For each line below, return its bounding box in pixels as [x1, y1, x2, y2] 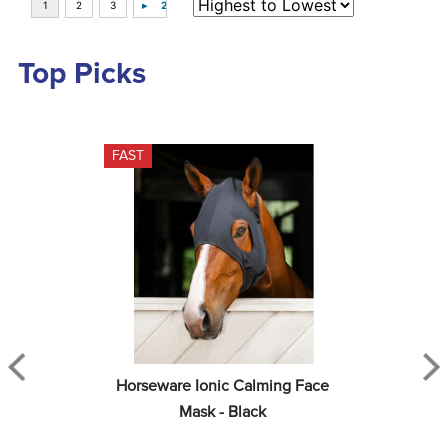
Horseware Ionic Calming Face [115, 378, 329, 394]
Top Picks [18, 59, 146, 89]
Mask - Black [178, 404, 266, 420]
